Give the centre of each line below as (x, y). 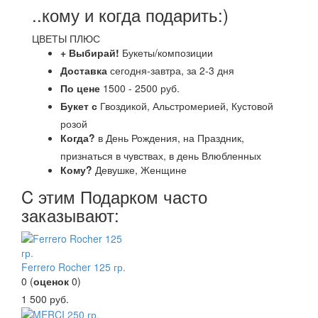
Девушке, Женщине (141, 170)
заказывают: (70, 215)
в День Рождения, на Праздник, (171, 138)
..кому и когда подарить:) (130, 15)
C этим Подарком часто (114, 196)
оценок (51, 281)
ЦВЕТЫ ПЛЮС (66, 38)
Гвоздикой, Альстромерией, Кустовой (187, 106)
